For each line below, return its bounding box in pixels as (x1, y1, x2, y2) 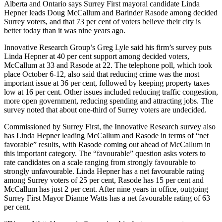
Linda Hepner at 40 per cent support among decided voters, (4, 52, 189, 61)
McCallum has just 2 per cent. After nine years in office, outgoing (4, 185, 208, 194)
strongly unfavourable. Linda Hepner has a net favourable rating (4, 167, 204, 176)
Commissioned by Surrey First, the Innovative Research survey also (4, 122, 216, 131)
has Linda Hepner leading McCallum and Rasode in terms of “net (4, 131, 209, 140)
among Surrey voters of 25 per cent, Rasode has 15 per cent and (4, 176, 204, 185)
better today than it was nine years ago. (4, 26, 125, 35)
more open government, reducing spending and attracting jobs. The (4, 97, 213, 106)
